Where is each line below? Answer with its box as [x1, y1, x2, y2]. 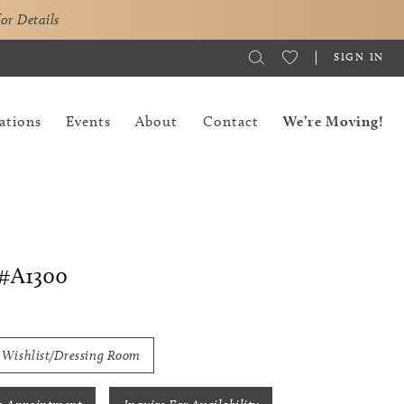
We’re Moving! [283, 112, 384, 130]
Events [66, 112, 112, 130]
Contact [202, 112, 259, 130]
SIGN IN [334, 49, 384, 63]
